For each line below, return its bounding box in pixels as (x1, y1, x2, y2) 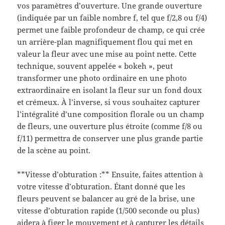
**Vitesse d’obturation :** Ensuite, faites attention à (17, 169, 203, 180)
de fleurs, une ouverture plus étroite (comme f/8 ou (17, 121, 203, 132)
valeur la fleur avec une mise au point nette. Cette (17, 49, 197, 59)
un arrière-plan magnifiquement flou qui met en (17, 37, 193, 47)
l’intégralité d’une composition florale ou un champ (17, 109, 204, 120)
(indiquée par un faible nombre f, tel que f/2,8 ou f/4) (17, 13, 207, 23)
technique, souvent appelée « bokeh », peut (17, 61, 173, 71)
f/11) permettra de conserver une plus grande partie (17, 133, 203, 144)
